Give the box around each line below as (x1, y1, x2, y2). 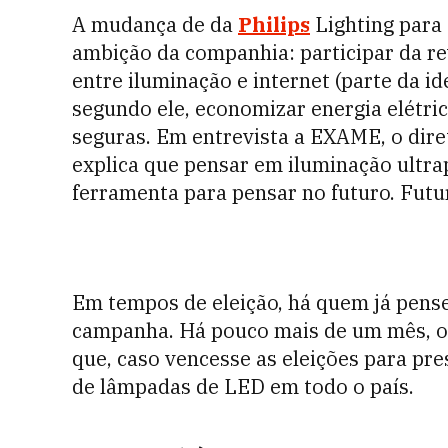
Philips (238, 11, 310, 38)
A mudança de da (72, 11, 238, 38)
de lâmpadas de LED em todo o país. (72, 373, 414, 400)
